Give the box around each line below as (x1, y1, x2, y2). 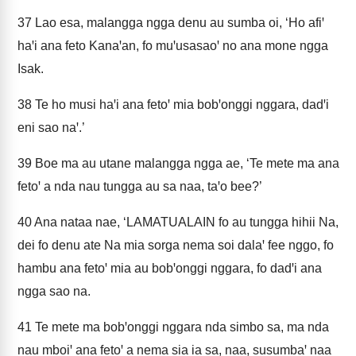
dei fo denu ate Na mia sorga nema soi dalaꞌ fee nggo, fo (17, 238, 334, 252)
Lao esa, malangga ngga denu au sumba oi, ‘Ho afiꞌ (32, 16, 324, 29)
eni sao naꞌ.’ (17, 121, 85, 134)
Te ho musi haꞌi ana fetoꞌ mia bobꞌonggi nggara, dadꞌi (32, 98, 329, 111)
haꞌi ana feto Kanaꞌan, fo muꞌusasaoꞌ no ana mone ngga (17, 39, 328, 52)
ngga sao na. (17, 284, 91, 298)
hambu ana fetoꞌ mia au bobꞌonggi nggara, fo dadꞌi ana (17, 261, 322, 275)
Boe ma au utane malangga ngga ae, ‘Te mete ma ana (32, 157, 339, 170)
